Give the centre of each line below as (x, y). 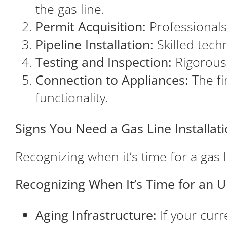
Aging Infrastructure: (96, 215)
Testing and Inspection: (103, 62)
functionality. (72, 97)
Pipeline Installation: (94, 44)
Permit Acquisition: (90, 26)
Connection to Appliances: (112, 79)
